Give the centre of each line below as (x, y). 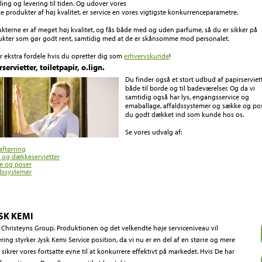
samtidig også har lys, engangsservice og (187, 97)
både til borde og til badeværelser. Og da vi (190, 88)
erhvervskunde (146, 56)
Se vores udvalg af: (154, 132)
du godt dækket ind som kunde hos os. (185, 114)
